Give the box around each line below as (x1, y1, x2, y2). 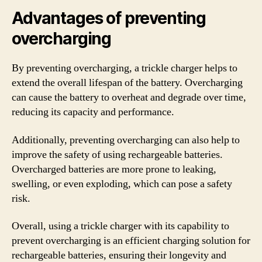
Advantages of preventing (12, 8, 206, 28)
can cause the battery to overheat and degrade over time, (12, 91, 246, 104)
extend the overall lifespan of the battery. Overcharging (12, 76, 243, 89)
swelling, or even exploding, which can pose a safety (12, 177, 232, 191)
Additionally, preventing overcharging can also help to (12, 133, 240, 147)
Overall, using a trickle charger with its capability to (12, 219, 229, 233)
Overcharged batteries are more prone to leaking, (12, 162, 216, 176)
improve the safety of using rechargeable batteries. (12, 147, 223, 161)
